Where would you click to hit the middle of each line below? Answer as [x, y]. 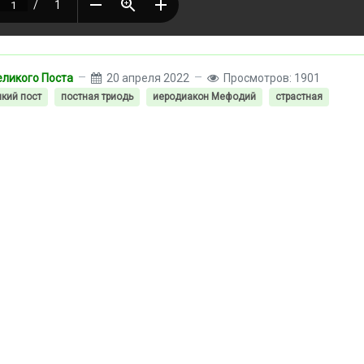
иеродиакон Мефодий [204, 97]
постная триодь [97, 97]
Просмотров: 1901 [272, 78]
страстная [299, 97]
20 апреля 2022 [148, 78]
